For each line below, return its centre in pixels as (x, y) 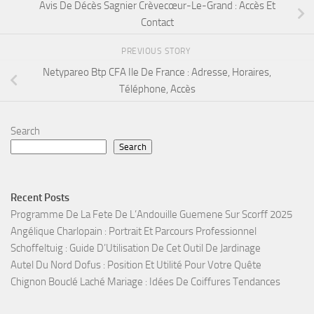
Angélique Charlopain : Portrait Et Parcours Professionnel (134, 232)
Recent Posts (40, 198)
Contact (157, 22)
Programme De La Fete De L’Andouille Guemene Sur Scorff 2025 (151, 215)
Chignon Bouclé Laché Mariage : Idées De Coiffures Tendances (145, 282)
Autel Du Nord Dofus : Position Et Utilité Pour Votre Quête (136, 265)
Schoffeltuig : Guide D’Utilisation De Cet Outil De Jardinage (136, 248)
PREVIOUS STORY (157, 52)
